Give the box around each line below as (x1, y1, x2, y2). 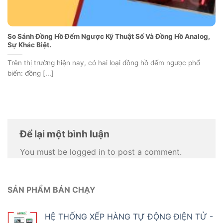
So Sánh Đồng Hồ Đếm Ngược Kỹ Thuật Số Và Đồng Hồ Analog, (7, 32, 210, 41)
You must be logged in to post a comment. (20, 147, 182, 157)
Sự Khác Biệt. (7, 41, 51, 49)
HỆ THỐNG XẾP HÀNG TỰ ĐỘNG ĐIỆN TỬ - (45, 211, 213, 222)
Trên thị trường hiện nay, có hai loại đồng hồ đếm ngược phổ (7, 59, 200, 67)
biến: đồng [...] (7, 69, 54, 78)
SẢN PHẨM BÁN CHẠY (7, 185, 96, 195)
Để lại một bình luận (20, 127, 111, 140)
